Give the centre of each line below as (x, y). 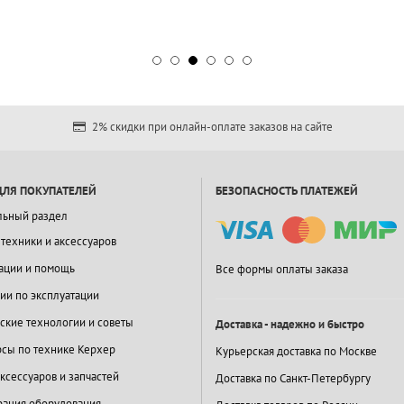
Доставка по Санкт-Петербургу (293, 379)
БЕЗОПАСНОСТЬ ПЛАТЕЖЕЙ (287, 191)
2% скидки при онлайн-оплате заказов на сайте (211, 127)
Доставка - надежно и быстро (290, 325)
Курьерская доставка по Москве (296, 352)
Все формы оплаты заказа (282, 270)
